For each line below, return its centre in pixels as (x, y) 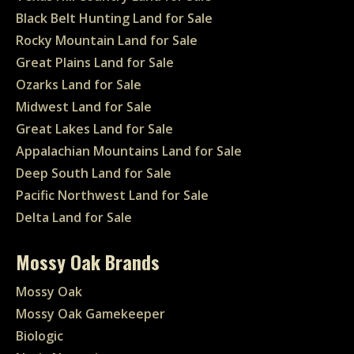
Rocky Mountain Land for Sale (107, 40)
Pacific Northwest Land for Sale (112, 195)
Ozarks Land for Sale (79, 84)
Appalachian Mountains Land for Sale (129, 151)
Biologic (40, 335)
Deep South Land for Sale (94, 173)
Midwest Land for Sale (84, 106)
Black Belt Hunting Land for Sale (114, 18)
